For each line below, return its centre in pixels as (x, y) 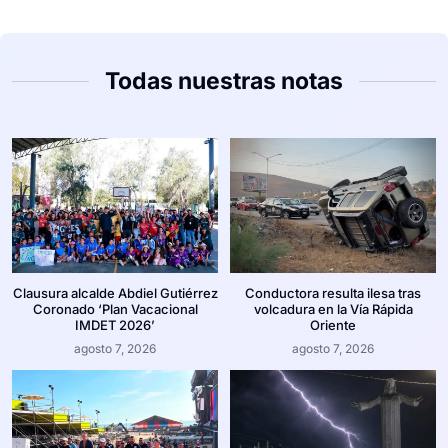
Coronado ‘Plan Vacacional (115, 309)
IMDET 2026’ (115, 325)
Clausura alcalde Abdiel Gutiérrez (115, 293)
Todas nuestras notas (224, 80)
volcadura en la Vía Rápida (333, 309)
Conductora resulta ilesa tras (333, 293)
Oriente (333, 325)
